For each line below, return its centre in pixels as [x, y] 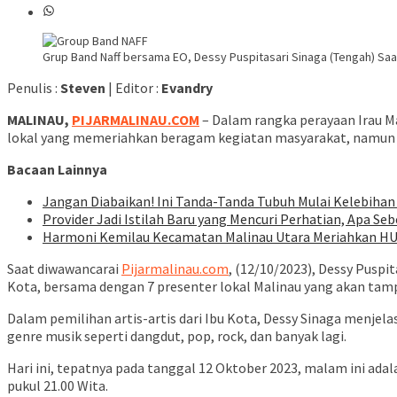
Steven [83, 88]
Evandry [187, 88]
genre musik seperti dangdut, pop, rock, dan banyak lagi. [177, 336]
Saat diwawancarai [64, 269]
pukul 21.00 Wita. [58, 386]
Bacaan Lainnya [57, 170]
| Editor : [133, 88]
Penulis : [34, 88]
